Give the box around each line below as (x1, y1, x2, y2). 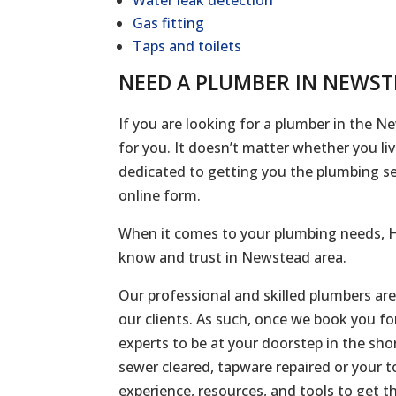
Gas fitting (133, 13, 205, 34)
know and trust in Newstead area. (118, 247, 347, 268)
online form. (118, 186, 202, 206)
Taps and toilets (133, 36, 242, 57)
